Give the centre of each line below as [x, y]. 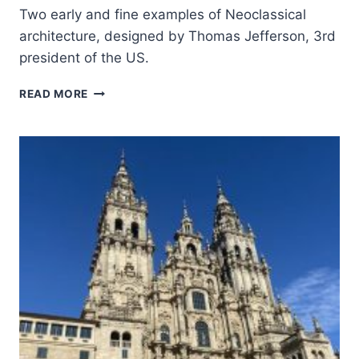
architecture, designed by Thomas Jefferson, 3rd [177, 36]
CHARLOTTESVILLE [144, 208]
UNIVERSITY [123, 140]
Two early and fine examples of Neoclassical [163, 14]
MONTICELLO [127, 90]
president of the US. [84, 58]
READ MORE [54, 94]
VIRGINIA [114, 174]
